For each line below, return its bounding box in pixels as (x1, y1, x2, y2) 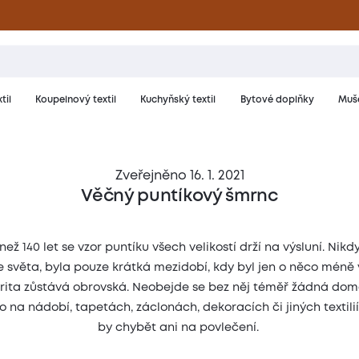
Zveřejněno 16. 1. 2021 (115, 169, 244, 182)
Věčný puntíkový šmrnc (81, 188, 278, 205)
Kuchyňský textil (140, 96, 216, 105)
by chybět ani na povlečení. (97, 322, 259, 333)
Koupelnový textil (34, 96, 116, 105)
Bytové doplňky (240, 96, 314, 105)
